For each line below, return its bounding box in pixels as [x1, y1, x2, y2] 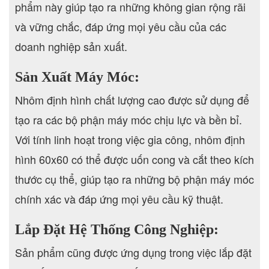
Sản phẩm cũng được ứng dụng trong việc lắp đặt [15, 244, 252, 260]
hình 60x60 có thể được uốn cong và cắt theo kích [15, 151, 254, 167]
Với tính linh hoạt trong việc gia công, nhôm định [15, 131, 245, 147]
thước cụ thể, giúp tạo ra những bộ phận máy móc [15, 171, 254, 187]
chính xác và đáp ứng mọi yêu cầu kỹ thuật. [15, 190, 223, 207]
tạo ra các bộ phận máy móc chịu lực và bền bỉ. [15, 111, 242, 127]
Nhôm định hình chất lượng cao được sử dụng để [15, 91, 249, 107]
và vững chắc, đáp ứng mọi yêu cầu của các [15, 18, 226, 34]
